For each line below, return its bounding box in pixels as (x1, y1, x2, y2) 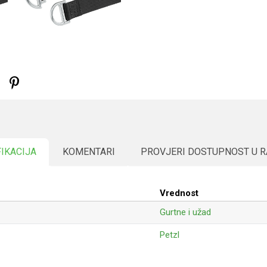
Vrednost (160, 188, 198, 198)
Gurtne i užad (160, 207, 211, 218)
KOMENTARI (63, 146, 115, 157)
